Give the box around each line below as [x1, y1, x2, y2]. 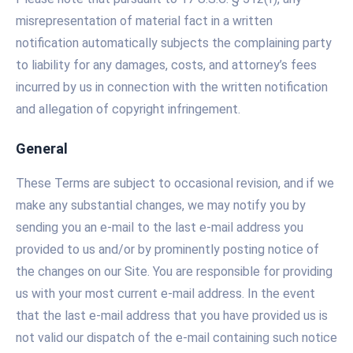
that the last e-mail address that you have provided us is [16, 308, 328, 324]
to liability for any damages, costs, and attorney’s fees [16, 57, 317, 72]
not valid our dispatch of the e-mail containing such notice [16, 330, 337, 346]
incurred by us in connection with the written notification [16, 79, 328, 95]
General [16, 140, 68, 158]
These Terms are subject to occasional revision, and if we [16, 176, 334, 191]
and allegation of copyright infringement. [16, 101, 240, 117]
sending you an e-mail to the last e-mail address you [16, 220, 303, 236]
